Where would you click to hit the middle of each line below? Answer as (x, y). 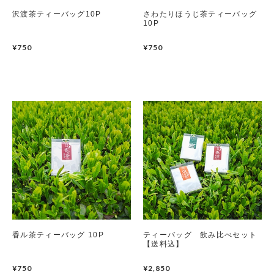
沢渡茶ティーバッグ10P (57, 14)
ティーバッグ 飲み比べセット (200, 235)
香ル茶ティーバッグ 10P (58, 235)
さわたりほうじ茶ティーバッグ (200, 14)
